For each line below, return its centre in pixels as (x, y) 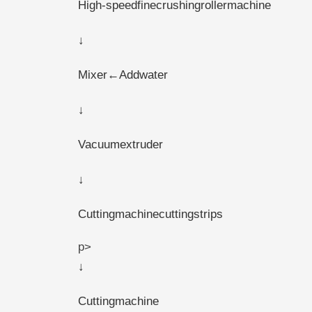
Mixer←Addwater (123, 75)
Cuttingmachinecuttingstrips (150, 214)
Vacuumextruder (120, 144)
